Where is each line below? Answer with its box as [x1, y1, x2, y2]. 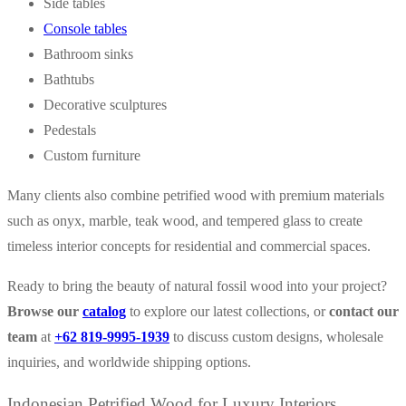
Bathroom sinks [43, 45, 133, 62]
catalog [82, 303, 126, 319]
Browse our [7, 303, 82, 319]
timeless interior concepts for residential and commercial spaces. [7, 237, 371, 254]
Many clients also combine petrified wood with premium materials [7, 187, 384, 203]
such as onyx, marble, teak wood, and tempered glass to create [7, 212, 362, 228]
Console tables [43, 20, 127, 36]
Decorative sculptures [43, 96, 167, 112]
